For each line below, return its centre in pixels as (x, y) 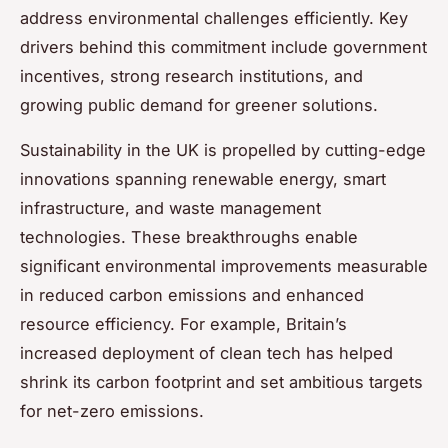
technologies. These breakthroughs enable (189, 237)
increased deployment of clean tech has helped (206, 353)
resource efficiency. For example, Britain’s (183, 324)
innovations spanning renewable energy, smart (203, 179)
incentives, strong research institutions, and (191, 76)
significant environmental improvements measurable (224, 266)
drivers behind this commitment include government (223, 47)
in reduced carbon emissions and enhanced (192, 295)
